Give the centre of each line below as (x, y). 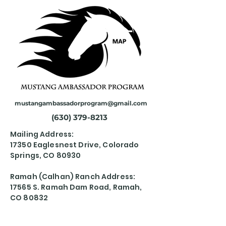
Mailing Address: (42, 134)
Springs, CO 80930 (46, 155)
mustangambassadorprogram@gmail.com (81, 103)
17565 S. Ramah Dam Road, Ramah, (76, 187)
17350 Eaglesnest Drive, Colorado (75, 145)
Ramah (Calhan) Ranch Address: (73, 177)
